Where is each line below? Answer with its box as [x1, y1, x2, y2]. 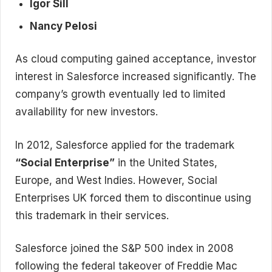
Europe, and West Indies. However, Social [15, 174, 217, 186]
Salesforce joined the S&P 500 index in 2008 [15, 242, 234, 254]
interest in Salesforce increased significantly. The [15, 70, 256, 83]
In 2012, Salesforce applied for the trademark [15, 138, 234, 151]
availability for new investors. [15, 106, 158, 118]
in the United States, [115, 156, 217, 169]
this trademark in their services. [15, 209, 169, 222]
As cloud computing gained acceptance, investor [15, 53, 256, 65]
